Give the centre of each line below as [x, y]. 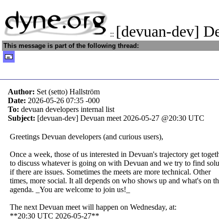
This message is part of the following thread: [71, 46]
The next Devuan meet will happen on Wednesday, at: [93, 207]
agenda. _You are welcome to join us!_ [70, 189]
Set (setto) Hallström [68, 92]
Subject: [22, 118]
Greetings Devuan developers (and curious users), [87, 137]
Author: [22, 92]
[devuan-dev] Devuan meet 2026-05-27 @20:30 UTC [121, 118]
